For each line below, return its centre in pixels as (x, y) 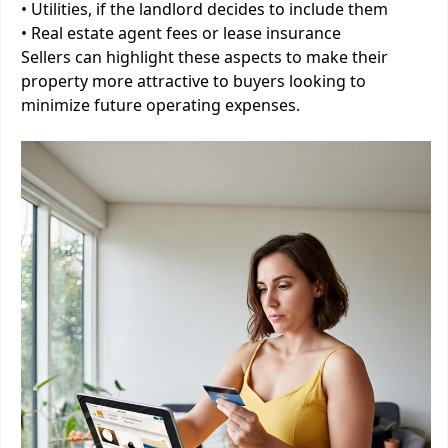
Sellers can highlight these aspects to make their (204, 57)
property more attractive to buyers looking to (193, 81)
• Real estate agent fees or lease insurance (181, 33)
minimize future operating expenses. (160, 105)
